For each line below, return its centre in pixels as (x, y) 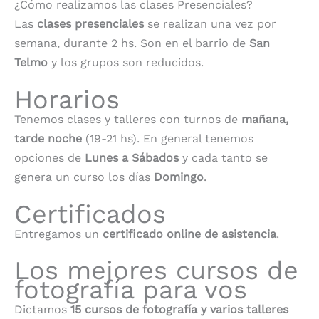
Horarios (67, 99)
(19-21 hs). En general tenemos (168, 138)
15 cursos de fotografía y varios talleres (179, 310)
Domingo (179, 177)
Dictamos (42, 310)
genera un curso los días (84, 177)
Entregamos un (58, 234)
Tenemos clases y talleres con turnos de (128, 119)
